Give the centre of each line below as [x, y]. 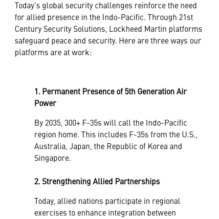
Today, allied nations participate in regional [107, 200]
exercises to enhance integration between [105, 212]
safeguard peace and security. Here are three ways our [108, 40]
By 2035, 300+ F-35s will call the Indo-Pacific [111, 122]
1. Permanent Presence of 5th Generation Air [110, 91]
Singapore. [53, 157]
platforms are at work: [53, 52]
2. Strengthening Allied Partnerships [97, 181]
